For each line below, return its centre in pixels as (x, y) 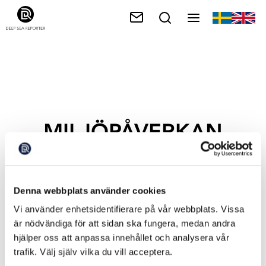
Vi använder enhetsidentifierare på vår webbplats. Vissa (129, 209)
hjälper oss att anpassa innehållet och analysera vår (121, 237)
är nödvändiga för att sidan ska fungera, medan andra (124, 223)
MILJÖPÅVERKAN (133, 132)
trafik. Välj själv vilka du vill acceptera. (93, 252)
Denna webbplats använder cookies (90, 190)
